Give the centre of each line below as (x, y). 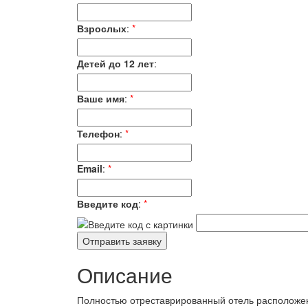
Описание (125, 275)
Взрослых (102, 28)
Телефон (98, 133)
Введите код (108, 203)
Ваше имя (101, 98)
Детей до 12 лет (115, 63)
